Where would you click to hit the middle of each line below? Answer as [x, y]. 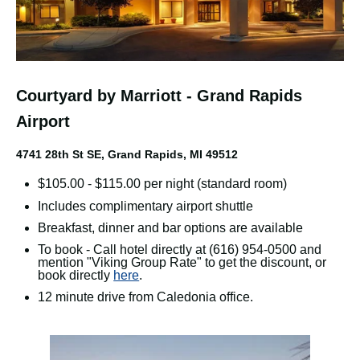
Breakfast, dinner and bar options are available [171, 227]
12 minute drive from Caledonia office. [147, 297]
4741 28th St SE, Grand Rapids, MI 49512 [127, 155]
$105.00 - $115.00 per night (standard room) [163, 184]
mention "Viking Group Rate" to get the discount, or [182, 263]
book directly [76, 276]
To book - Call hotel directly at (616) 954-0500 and [180, 250]
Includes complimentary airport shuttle [146, 206]
